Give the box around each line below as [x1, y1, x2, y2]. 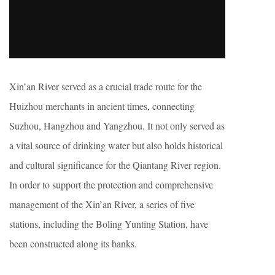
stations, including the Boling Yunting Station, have [9, 217, 208, 230]
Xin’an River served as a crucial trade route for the [9, 80, 202, 93]
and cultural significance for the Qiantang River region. [9, 158, 221, 171]
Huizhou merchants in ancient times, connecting [9, 99, 195, 112]
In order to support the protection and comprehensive [9, 178, 213, 191]
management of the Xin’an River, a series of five [9, 198, 195, 211]
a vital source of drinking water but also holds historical [9, 139, 223, 152]
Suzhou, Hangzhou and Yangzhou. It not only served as [9, 119, 225, 132]
